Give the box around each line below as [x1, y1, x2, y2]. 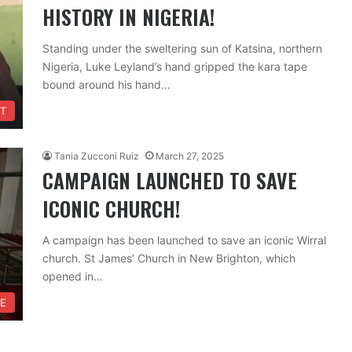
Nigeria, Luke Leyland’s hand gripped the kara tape [42, 60, 307, 73]
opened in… [42, 269, 103, 283]
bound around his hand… [42, 78, 170, 91]
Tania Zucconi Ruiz [54, 150, 139, 162]
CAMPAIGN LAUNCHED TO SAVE [42, 165, 297, 196]
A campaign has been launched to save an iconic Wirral [42, 233, 326, 247]
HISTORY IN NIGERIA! [42, 2, 214, 32]
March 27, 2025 [156, 150, 224, 162]
